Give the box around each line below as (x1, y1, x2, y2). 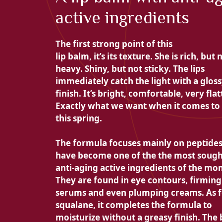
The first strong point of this (55, 38, 172, 50)
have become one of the (55, 150, 158, 162)
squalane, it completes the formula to (55, 199, 212, 211)
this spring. (55, 112, 102, 124)
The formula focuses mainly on (55, 137, 186, 149)
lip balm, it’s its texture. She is (55, 50, 180, 62)
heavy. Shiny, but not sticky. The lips (55, 62, 205, 74)
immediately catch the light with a (55, 75, 200, 87)
